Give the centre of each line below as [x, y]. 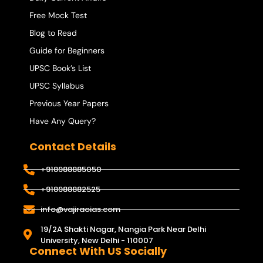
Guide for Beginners [67, 50]
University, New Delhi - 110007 [97, 240]
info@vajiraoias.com [80, 209]
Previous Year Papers [69, 103]
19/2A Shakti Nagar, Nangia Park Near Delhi [123, 229]
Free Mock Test [58, 15]
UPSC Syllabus [57, 85]
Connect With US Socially [98, 251]
